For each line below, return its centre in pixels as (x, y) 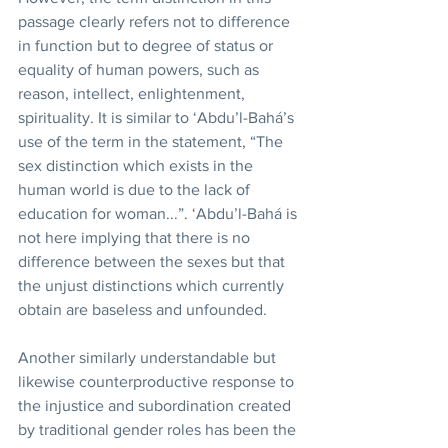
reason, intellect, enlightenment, (133, 93)
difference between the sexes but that (153, 261)
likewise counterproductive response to (158, 381)
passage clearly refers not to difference (156, 21)
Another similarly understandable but (149, 357)
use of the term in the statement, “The (152, 141)
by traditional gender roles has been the (159, 429)
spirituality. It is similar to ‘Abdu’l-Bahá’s (158, 117)
